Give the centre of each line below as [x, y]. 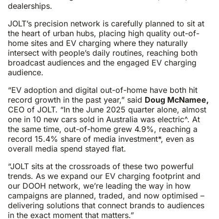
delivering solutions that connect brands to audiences [106, 205]
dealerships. [30, 6]
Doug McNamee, [177, 100]
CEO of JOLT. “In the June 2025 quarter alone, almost [107, 109]
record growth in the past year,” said [76, 100]
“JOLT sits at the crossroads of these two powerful [101, 166]
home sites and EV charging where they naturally [98, 43]
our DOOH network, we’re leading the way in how [99, 186]
